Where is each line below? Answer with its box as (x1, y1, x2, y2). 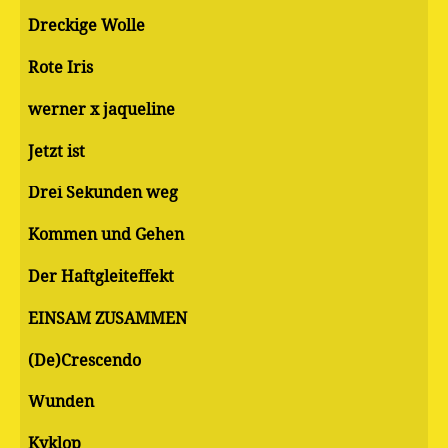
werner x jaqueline (28, 99, 175, 119)
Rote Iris (28, 57, 93, 77)
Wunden (28, 392, 94, 412)
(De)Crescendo (28, 350, 141, 370)
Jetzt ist (28, 141, 85, 161)
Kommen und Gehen (28, 225, 184, 245)
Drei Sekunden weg (28, 183, 178, 203)
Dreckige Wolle (28, 16, 145, 36)
